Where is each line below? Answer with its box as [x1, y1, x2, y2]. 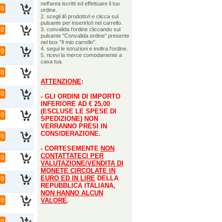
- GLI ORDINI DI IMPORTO [41, 93, 120, 100]
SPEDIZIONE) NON [41, 115, 98, 122]
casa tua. [41, 58, 63, 64]
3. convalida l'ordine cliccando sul [41, 26, 120, 32]
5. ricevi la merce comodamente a [41, 52, 122, 58]
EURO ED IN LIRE [41, 174, 95, 182]
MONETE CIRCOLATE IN [41, 167, 115, 174]
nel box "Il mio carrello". [41, 39, 97, 45]
